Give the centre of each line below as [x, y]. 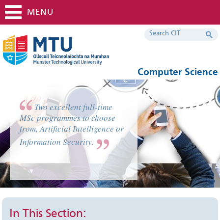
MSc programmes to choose [68, 118]
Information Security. [57, 142]
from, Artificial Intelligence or [72, 128]
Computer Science [178, 73]
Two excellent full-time [73, 107]
